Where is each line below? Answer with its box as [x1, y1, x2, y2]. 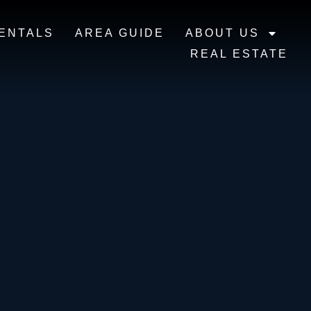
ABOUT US [185, 27, 260, 39]
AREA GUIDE [75, 27, 165, 39]
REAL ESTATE [190, 48, 288, 60]
